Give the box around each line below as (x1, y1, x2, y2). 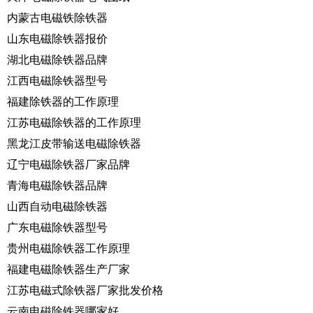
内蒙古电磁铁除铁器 (7, 11, 108, 24)
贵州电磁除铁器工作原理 (7, 242, 130, 254)
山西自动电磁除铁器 (7, 200, 108, 212)
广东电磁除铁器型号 (7, 221, 108, 233)
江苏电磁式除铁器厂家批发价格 (7, 284, 163, 296)
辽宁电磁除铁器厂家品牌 (7, 158, 130, 170)
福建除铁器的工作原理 (7, 95, 119, 108)
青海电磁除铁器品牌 (7, 179, 108, 191)
